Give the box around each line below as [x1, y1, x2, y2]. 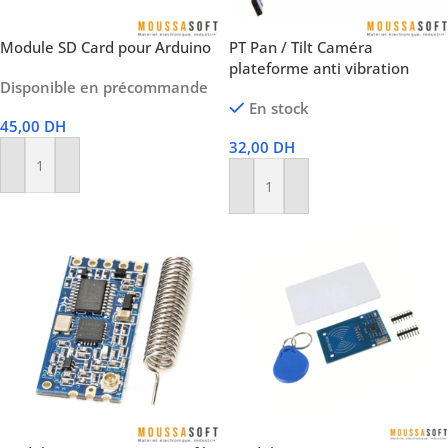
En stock [248, 98, 309, 118]
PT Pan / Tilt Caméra [229, 37, 373, 57]
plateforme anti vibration [229, 58, 409, 78]
